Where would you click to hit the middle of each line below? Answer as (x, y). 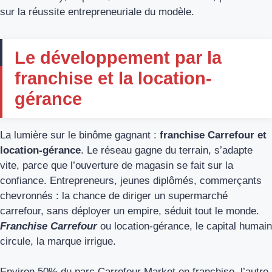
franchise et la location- (113, 78)
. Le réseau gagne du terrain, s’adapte (167, 150)
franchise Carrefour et (213, 135)
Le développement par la (118, 57)
